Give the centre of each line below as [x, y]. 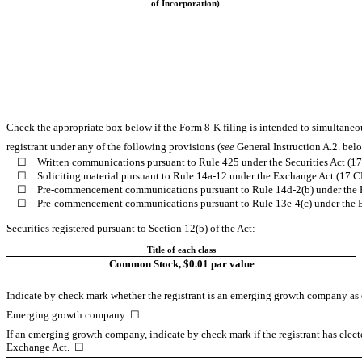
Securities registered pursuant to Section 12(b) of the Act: [131, 228]
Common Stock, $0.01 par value [181, 263]
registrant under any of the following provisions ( [114, 147]
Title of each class [181, 250]
